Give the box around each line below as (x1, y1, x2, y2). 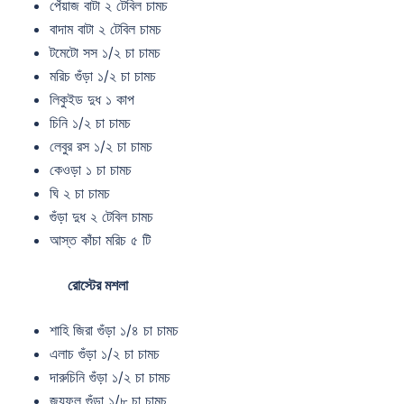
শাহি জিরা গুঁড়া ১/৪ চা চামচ (50, 320, 179, 339)
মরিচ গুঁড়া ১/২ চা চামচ (50, 66, 156, 85)
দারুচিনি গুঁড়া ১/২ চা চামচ (50, 367, 170, 386)
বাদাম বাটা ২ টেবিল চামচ (50, 19, 161, 38)
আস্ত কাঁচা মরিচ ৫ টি (50, 230, 151, 249)
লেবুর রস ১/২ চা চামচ (50, 136, 152, 155)
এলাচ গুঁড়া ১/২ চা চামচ (50, 344, 160, 363)
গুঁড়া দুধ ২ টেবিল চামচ (50, 207, 153, 225)
